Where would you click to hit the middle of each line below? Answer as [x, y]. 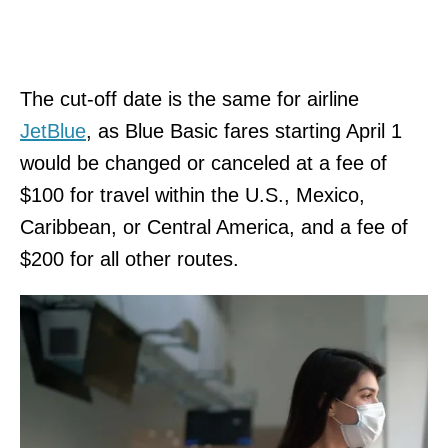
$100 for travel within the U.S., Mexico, [192, 194]
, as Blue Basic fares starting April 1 [244, 130]
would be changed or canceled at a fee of [203, 162]
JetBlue [53, 130]
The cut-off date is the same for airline [189, 98]
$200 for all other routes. [132, 258]
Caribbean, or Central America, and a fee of [214, 226]
